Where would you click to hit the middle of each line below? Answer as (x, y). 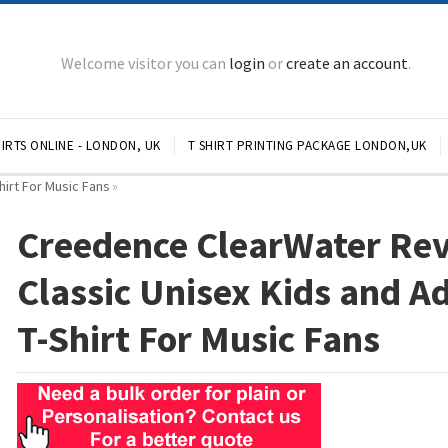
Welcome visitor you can (145, 63)
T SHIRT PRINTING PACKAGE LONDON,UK (307, 145)
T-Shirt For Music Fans (199, 338)
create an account (347, 63)
